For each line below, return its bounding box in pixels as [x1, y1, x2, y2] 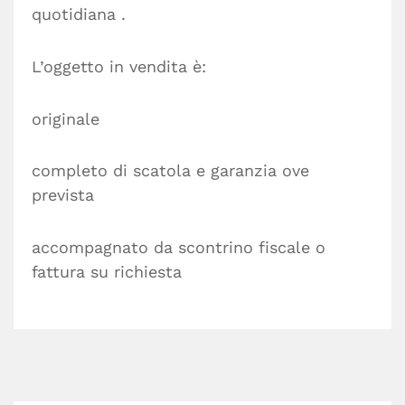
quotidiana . [32, 5, 126, 24]
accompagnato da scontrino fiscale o [32, 237, 325, 257]
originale [32, 108, 99, 128]
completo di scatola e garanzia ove [32, 161, 309, 181]
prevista [32, 185, 94, 205]
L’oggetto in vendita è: [32, 56, 206, 76]
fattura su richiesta [32, 261, 182, 281]
